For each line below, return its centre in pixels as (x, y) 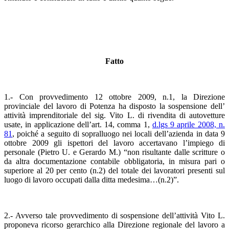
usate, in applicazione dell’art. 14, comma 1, (78, 124)
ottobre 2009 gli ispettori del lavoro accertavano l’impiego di (114, 143)
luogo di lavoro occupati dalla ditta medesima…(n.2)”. (91, 179)
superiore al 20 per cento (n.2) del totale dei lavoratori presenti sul (114, 170)
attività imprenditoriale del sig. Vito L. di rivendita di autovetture (114, 115)
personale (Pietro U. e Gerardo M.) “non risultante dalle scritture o (114, 152)
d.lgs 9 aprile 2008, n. (189, 124)
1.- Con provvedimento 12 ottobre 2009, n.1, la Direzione (114, 97)
